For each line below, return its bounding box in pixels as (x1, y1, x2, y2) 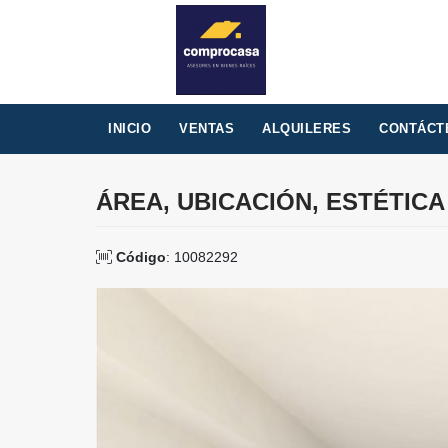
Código (116, 249, 166, 265)
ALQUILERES (262, 121, 351, 136)
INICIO (108, 121, 151, 136)
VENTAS (179, 121, 234, 136)
